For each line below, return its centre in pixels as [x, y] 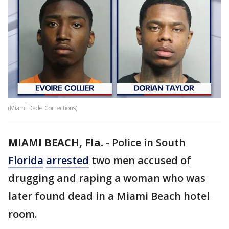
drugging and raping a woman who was [107, 178]
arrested [67, 161]
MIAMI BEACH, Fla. [56, 143]
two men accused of [140, 161]
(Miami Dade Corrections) [43, 108]
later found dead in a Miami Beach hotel [109, 196]
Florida [26, 161]
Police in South [149, 143]
